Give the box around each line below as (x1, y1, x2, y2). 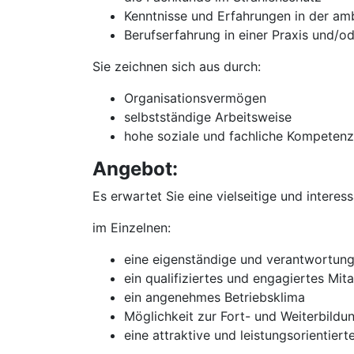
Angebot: (92, 157, 178, 180)
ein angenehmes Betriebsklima (124, 289, 305, 305)
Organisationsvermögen (124, 90, 266, 106)
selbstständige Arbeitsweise (124, 109, 292, 125)
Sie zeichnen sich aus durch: (92, 58, 261, 74)
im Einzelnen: (92, 220, 171, 235)
